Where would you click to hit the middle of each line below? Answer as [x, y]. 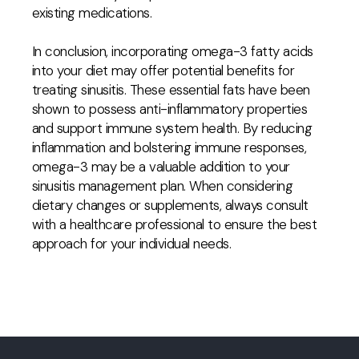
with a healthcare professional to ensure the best [175, 224]
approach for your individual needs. [132, 244]
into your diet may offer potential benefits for [163, 71]
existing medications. [92, 13]
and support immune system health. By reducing [172, 128]
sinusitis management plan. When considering [163, 186]
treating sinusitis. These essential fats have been [171, 90]
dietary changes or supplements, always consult [170, 205]
